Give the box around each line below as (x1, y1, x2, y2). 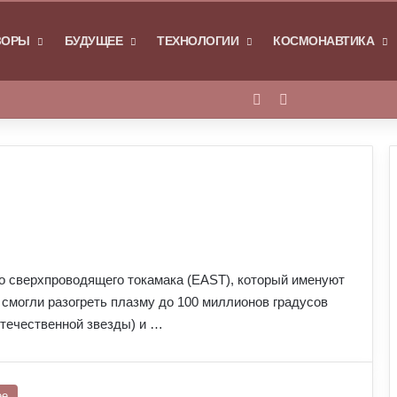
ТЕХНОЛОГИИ (157, 34, 238, 48)
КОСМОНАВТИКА (273, 34, 374, 48)
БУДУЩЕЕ (64, 34, 122, 48)
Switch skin (287, 92, 360, 107)
